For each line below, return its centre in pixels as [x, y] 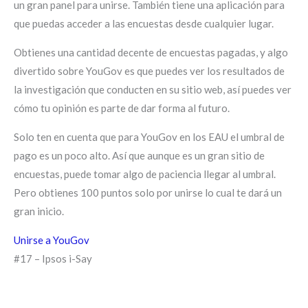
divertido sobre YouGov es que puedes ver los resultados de [149, 70]
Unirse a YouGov [52, 240]
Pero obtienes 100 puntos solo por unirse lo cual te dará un [148, 192]
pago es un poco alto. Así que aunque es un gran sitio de [139, 155]
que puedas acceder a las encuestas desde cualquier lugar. [144, 23]
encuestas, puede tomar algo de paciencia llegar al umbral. [145, 174]
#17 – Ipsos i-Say [53, 258]
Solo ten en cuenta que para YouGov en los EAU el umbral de [149, 136]
